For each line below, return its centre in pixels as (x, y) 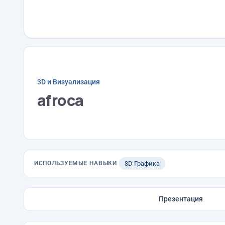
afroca (61, 100)
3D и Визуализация (69, 82)
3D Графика (142, 163)
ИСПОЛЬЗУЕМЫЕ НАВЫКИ (76, 163)
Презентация (181, 199)
